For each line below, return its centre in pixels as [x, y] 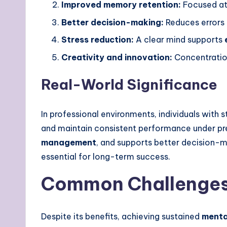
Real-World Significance [129, 84]
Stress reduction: [98, 40]
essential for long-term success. [106, 156]
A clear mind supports [179, 40]
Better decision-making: [112, 22]
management [69, 142]
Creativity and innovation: [117, 57]
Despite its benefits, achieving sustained [121, 216]
